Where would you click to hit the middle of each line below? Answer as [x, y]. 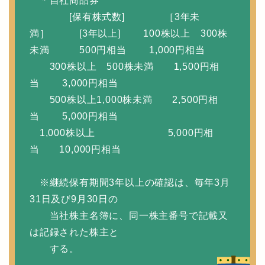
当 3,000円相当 [74, 83]
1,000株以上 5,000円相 [122, 132]
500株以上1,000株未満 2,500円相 [124, 99]
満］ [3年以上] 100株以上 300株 [129, 33]
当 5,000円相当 [74, 116]
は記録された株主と [75, 232]
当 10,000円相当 [75, 149]
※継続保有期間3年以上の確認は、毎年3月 [130, 182]
